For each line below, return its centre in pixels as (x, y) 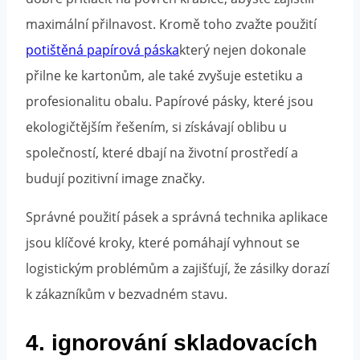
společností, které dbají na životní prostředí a (162, 153)
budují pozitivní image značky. (115, 179)
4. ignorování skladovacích (172, 343)
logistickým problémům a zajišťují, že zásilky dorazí (178, 269)
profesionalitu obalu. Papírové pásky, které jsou (170, 102)
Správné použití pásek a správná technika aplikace (177, 217)
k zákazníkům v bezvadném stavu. (127, 295)
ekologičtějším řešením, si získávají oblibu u (156, 127)
